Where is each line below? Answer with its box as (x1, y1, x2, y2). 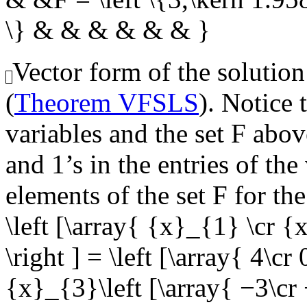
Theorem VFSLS (14, 88, 199, 118)
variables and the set (5, 119, 231, 149)
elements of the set (5, 180, 212, 210)
